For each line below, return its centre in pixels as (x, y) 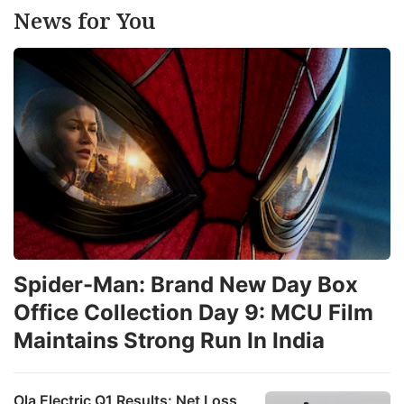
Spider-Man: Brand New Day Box (186, 284)
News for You (84, 20)
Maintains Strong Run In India (169, 340)
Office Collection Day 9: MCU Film (193, 312)
